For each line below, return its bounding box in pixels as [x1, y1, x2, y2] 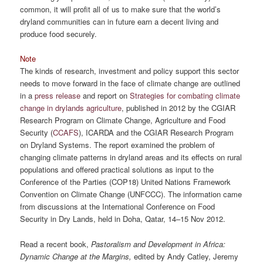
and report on [80, 90, 130, 102]
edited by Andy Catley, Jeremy [134, 250, 239, 262]
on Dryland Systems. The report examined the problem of [20, 139, 215, 151]
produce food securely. [20, 28, 97, 40]
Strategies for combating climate [130, 90, 241, 102]
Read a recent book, [20, 238, 89, 249]
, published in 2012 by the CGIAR [122, 102, 236, 114]
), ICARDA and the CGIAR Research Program [79, 127, 234, 139]
